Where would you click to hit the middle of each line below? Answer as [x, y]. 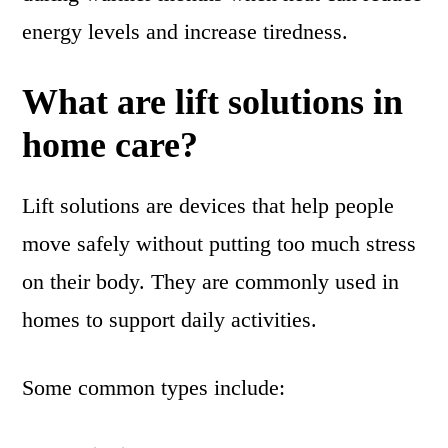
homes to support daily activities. [170, 320]
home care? [110, 145]
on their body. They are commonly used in [211, 282]
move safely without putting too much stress [219, 244]
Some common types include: [154, 388]
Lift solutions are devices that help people [208, 206]
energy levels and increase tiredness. [185, 32]
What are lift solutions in [213, 102]
